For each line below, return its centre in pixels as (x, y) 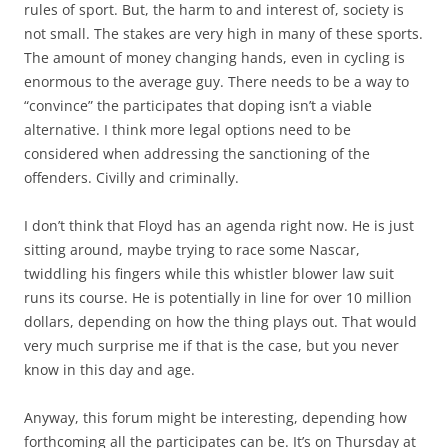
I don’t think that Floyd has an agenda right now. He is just (219, 226)
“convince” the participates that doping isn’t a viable (198, 106)
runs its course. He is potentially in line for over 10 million (218, 298)
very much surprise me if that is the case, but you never (211, 346)
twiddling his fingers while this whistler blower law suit (209, 274)
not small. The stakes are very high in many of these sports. (223, 34)
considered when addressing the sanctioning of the (197, 154)
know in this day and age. (109, 370)
